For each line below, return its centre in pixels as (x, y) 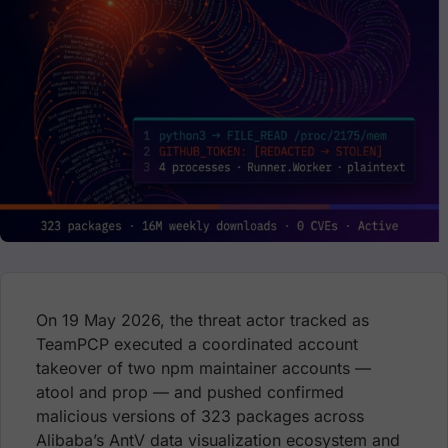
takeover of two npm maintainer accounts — (203, 368)
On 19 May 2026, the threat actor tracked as (202, 320)
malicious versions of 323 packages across (200, 416)
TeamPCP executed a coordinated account (197, 344)
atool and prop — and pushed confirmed (190, 392)
